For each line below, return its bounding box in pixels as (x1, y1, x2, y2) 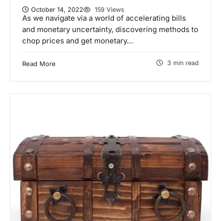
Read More (22, 59, 56, 68)
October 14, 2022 (31, 5, 83, 13)
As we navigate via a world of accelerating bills (22, 13, 186, 23)
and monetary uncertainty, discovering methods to (22, 25, 198, 34)
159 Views (93, 5, 124, 13)
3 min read (167, 59, 199, 67)
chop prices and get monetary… (22, 36, 133, 45)
